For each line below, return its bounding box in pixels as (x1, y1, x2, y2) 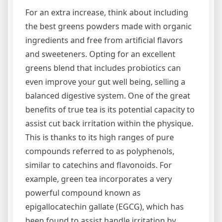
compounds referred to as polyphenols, (25, 146, 174, 157)
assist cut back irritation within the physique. (25, 118, 193, 129)
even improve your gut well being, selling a (25, 76, 185, 87)
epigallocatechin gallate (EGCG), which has (25, 201, 184, 212)
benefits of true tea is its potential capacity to (25, 104, 195, 115)
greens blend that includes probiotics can (25, 62, 181, 73)
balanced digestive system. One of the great (25, 90, 190, 101)
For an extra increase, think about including (25, 7, 188, 18)
